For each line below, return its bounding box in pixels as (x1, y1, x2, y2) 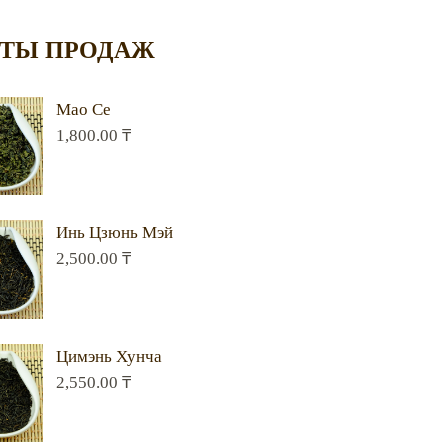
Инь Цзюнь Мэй (55, 223, 173, 243)
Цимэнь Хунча (55, 346, 162, 366)
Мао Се (55, 100, 111, 120)
